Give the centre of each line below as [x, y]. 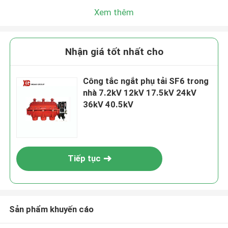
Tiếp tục [84, 159]
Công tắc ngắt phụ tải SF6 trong [146, 81]
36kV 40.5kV [108, 105]
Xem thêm [114, 12]
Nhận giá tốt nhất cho [114, 52]
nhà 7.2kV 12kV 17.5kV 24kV [140, 93]
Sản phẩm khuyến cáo [51, 209]
